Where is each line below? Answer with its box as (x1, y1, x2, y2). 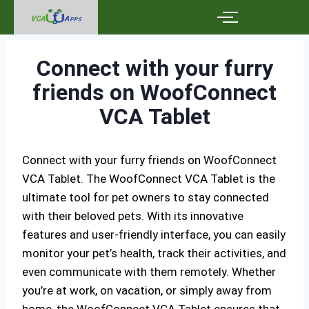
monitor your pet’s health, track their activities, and (22, 246, 286, 260)
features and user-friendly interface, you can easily (22, 228, 286, 241)
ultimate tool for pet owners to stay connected (22, 190, 269, 204)
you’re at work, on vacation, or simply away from (22, 283, 272, 297)
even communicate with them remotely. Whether (22, 265, 276, 279)
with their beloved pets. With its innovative (22, 209, 243, 223)
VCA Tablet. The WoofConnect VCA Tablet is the (22, 172, 275, 186)
